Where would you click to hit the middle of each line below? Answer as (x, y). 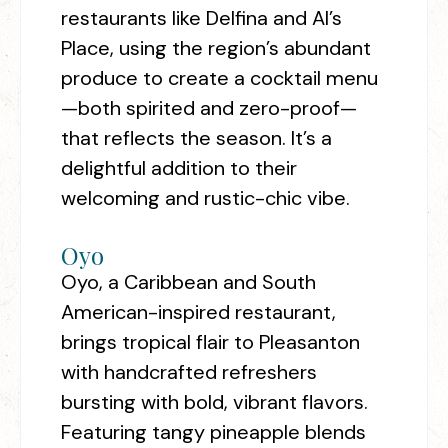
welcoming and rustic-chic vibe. (205, 198)
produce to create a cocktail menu (219, 78)
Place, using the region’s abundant (216, 48)
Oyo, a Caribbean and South (188, 282)
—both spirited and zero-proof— (209, 108)
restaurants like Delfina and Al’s (201, 18)
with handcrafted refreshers (189, 372)
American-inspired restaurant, (198, 312)
